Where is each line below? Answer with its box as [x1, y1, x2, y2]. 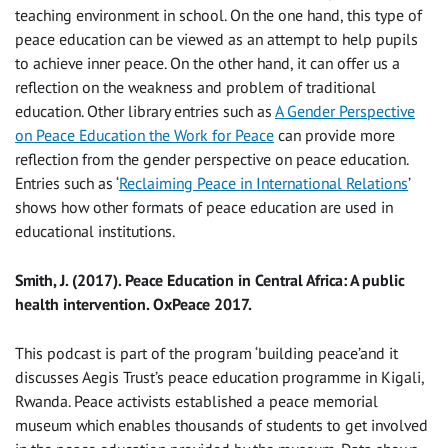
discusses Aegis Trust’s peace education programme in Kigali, [15, 367, 424, 388]
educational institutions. [15, 221, 175, 242]
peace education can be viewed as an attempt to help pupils [15, 29, 418, 50]
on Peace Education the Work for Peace [15, 125, 274, 146]
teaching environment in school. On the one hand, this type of [15, 5, 422, 26]
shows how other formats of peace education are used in [15, 197, 393, 218]
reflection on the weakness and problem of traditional [15, 77, 376, 98]
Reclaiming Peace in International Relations [119, 173, 408, 194]
